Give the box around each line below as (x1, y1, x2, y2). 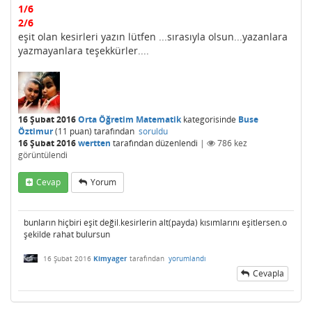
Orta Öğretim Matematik (78, 114, 181, 125)
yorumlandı (169, 253, 206, 264)
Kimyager (93, 253, 127, 264)
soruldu (139, 125, 168, 137)
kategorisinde (181, 114, 236, 125)
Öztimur (18, 125, 53, 137)
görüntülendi (18, 149, 68, 161)
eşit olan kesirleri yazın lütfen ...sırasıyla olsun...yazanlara (18, 30, 288, 43)
